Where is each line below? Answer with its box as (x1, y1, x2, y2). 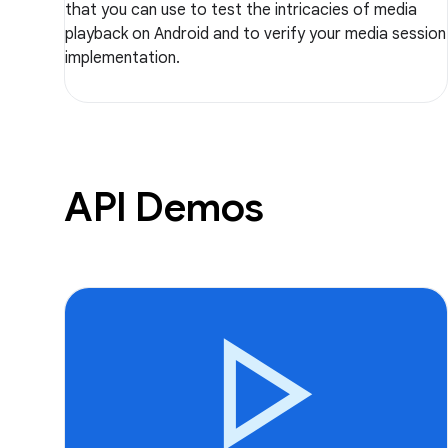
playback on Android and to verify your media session (65, 23, 446, 44)
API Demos (64, 181, 264, 232)
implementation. (65, 47, 180, 68)
